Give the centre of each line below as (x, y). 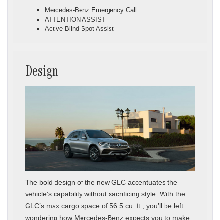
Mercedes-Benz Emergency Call (91, 10)
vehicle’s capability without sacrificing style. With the (105, 194)
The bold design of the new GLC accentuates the (101, 182)
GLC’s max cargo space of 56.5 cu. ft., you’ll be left (104, 206)
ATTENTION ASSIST (75, 19)
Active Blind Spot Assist (79, 28)
